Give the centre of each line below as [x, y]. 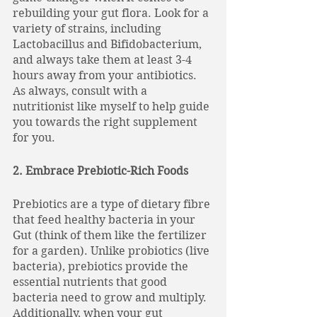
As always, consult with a [81, 91]
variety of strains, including [88, 29]
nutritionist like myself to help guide [113, 106]
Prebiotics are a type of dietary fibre [113, 204]
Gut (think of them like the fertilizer [111, 235]
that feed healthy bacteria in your [105, 220]
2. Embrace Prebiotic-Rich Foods [100, 171]
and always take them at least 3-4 [104, 60]
